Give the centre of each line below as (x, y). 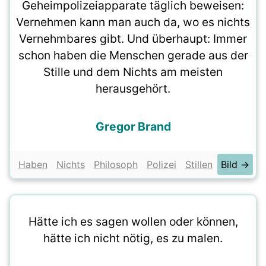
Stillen (199, 164)
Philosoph (115, 164)
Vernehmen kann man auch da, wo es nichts (133, 22)
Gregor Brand (133, 126)
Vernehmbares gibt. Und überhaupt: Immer (133, 39)
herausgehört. (133, 88)
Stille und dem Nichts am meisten (133, 72)
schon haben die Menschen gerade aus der (133, 55)
